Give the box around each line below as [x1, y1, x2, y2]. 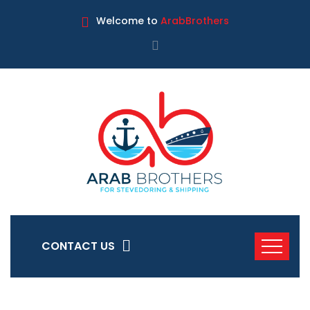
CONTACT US [42, 238, 115, 255]
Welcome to [96, 14, 161, 28]
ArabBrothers [161, 14, 229, 28]
